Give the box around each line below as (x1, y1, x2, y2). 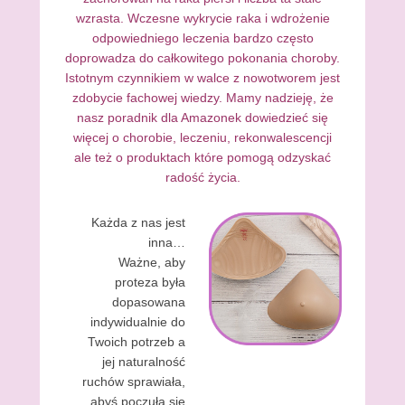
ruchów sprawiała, (82, 374, 185, 389)
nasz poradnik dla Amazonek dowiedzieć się (77, 110, 328, 125)
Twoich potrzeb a (88, 334, 185, 349)
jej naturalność (102, 354, 185, 369)
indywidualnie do (90, 315, 185, 329)
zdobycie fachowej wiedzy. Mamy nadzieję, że (71, 90, 334, 105)
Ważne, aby (118, 255, 185, 269)
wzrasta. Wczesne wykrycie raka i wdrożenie (75, 11, 330, 25)
